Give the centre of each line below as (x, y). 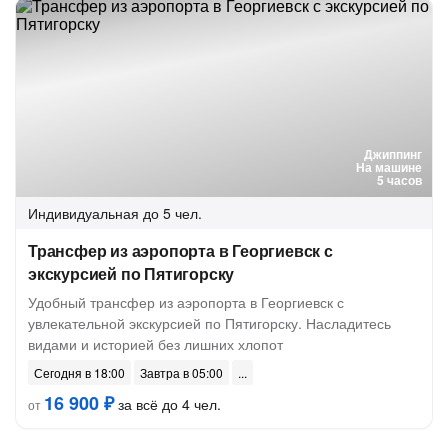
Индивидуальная (83, 213)
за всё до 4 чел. (167, 404)
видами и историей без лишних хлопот (155, 344)
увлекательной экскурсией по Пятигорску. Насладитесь (209, 323)
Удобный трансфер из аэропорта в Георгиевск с (186, 302)
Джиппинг (393, 154)
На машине (389, 167)
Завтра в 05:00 (181, 372)
